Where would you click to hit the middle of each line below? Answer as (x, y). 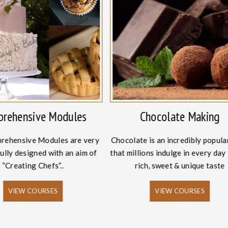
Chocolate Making (180, 116)
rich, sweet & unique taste (180, 165)
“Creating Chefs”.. (33, 165)
